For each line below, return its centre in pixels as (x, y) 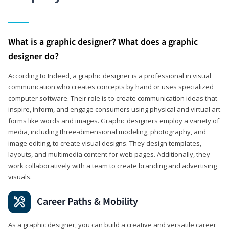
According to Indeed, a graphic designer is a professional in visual (110, 75)
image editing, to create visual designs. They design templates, (105, 143)
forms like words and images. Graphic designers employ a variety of (114, 120)
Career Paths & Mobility (87, 202)
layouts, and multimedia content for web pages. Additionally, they (109, 154)
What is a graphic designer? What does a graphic (103, 42)
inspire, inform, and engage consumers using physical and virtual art (114, 109)
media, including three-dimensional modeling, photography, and (107, 132)
